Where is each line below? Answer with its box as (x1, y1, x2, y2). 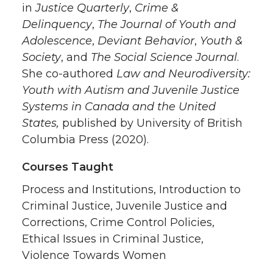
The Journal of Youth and (97, 18, 236, 32)
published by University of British (59, 116, 243, 130)
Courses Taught (22, 160, 113, 174)
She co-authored (22, 67, 116, 81)
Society (22, 51, 61, 65)
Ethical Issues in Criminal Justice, (22, 232, 204, 246)
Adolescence (22, 34, 92, 48)
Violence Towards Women (22, 249, 166, 263)
